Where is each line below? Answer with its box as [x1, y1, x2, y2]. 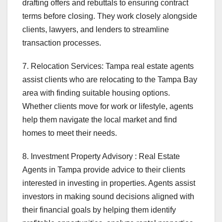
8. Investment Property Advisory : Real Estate [22, 152, 180, 161]
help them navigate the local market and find [22, 115, 177, 124]
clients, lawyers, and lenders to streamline [22, 25, 169, 34]
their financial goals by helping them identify [22, 206, 176, 215]
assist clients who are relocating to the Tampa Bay [22, 75, 197, 84]
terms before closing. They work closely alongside [22, 12, 197, 21]
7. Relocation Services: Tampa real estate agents [22, 62, 194, 71]
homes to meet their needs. [22, 129, 117, 138]
